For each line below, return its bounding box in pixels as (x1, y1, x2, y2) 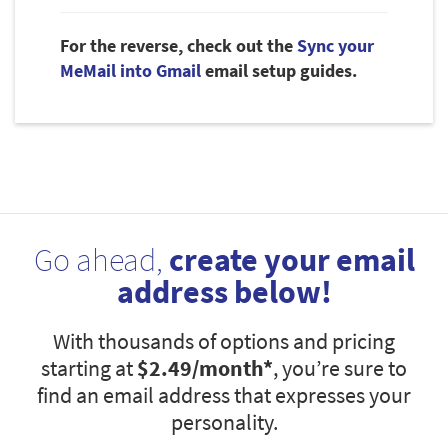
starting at (41, 354, 137, 383)
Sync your (297, 34, 374, 58)
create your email (168, 240, 415, 281)
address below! (116, 272, 332, 313)
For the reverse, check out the (60, 34, 297, 58)
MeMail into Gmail (60, 59, 201, 83)
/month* (192, 354, 273, 383)
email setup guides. (205, 59, 357, 83)
